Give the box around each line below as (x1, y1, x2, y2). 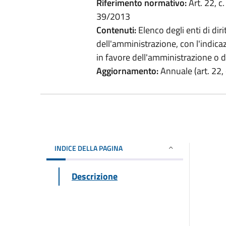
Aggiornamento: (96, 64, 158, 78)
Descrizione (72, 169, 118, 183)
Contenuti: (96, 23, 136, 37)
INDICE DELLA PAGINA (54, 142, 123, 153)
